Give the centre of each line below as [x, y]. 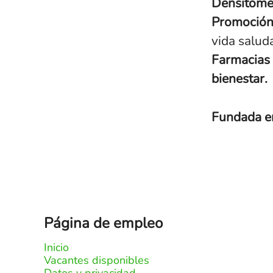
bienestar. [239, 79]
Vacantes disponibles [97, 260]
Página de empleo [103, 223]
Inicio [56, 247]
